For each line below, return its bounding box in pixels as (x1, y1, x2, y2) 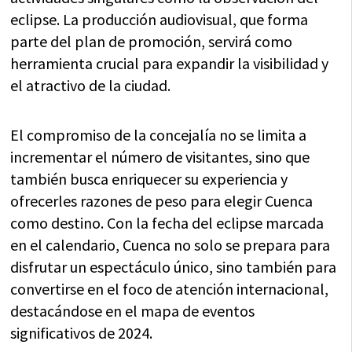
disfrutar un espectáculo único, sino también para (10, 257, 337, 277)
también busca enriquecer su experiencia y (10, 169, 288, 189)
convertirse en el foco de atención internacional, (10, 279, 329, 299)
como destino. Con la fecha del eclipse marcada (10, 213, 324, 233)
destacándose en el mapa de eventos (10, 301, 255, 321)
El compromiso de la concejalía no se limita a (10, 125, 307, 145)
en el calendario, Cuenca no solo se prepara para (10, 235, 331, 255)
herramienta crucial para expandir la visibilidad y (10, 53, 329, 74)
